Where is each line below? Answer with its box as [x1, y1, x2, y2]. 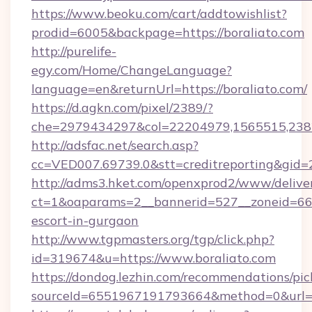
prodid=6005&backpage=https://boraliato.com [31, 24, 304, 40]
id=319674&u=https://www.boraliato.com [31, 250, 276, 266]
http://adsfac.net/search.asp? [31, 137, 198, 153]
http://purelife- [31, 43, 116, 59]
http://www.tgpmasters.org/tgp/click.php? [31, 231, 274, 247]
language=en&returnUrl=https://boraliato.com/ [31, 81, 307, 97]
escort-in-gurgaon [31, 212, 139, 228]
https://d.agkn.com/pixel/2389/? [31, 100, 213, 116]
